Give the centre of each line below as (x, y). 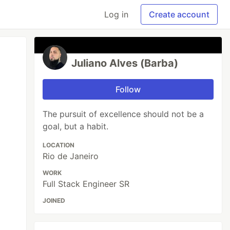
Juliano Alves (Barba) (125, 63)
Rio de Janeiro (71, 156)
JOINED (54, 200)
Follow (128, 89)
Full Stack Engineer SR (86, 184)
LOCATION (59, 145)
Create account (179, 14)
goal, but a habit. (76, 126)
